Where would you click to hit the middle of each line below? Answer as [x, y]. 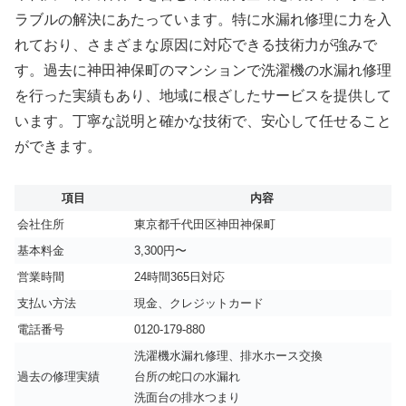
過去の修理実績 [58, 377]
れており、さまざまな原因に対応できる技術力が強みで [196, 44]
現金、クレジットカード [199, 304]
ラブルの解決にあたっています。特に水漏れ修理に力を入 [203, 19]
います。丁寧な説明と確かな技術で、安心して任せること [203, 121]
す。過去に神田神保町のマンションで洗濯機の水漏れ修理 [203, 70]
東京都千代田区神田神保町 [205, 225]
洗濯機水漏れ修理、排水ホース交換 [228, 356]
